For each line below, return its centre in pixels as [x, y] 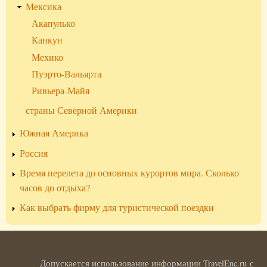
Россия [34, 153]
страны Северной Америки [81, 111]
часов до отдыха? [55, 187]
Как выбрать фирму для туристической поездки [117, 208]
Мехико [47, 57]
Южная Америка [54, 133]
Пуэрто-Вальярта [66, 74]
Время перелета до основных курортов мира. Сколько [129, 173]
